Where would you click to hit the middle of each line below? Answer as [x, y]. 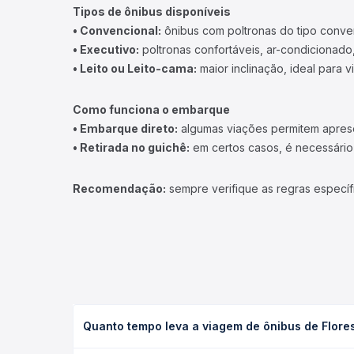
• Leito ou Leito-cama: [135, 68]
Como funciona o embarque [151, 109]
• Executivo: [106, 49]
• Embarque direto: [125, 128]
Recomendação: [119, 188]
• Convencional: [117, 30]
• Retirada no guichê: [131, 147]
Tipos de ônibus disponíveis [152, 11]
